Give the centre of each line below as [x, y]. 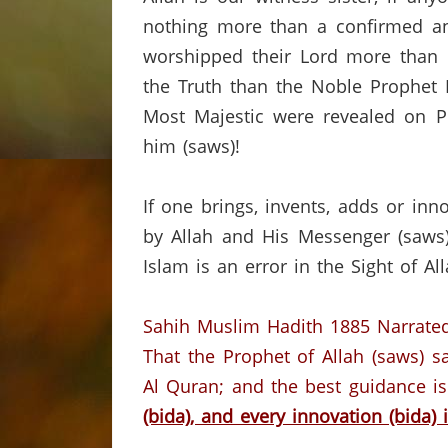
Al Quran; [184, 386]
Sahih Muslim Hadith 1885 [256, 326]
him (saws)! [191, 146]
